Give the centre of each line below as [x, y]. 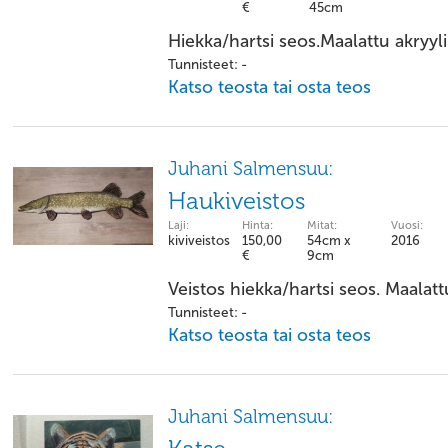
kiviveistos [199, 240]
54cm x [329, 240]
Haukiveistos [236, 201]
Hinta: [257, 225]
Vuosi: [407, 225]
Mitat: [322, 225]
